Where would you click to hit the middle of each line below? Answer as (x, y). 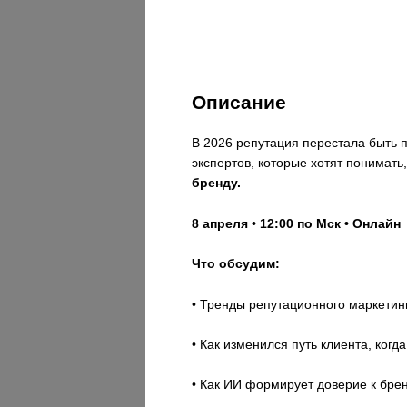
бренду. (217, 183)
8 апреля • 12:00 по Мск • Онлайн (297, 223)
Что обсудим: (236, 264)
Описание (239, 102)
